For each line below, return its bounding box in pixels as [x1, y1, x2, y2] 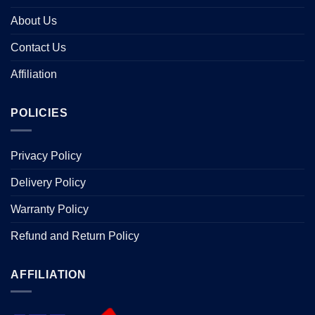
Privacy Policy [11, 149, 82, 162]
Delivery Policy [11, 176, 86, 188]
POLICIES [11, 107, 68, 120]
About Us [11, 15, 57, 27]
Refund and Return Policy [11, 229, 139, 242]
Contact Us [11, 41, 66, 54]
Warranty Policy [11, 202, 89, 215]
